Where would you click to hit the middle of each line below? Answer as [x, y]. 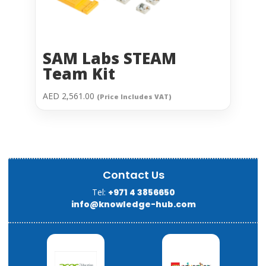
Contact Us [133, 175]
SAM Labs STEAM [109, 58]
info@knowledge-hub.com [133, 205]
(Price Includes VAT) [134, 97]
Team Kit [79, 74]
